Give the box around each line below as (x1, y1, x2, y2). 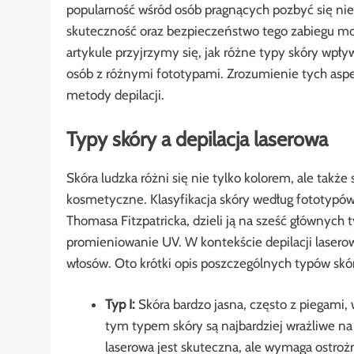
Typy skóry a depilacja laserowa (66, 126, 328, 151)
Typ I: (104, 296, 135, 313)
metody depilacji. (66, 87, 164, 104)
